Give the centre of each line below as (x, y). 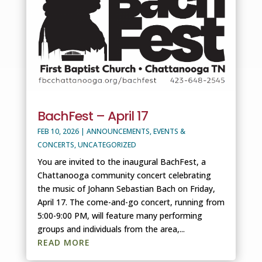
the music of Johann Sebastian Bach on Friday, (126, 188)
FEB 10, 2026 (58, 131)
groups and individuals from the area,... (111, 229)
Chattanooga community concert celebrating (124, 175)
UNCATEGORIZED (107, 144)
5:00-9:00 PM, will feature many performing (120, 215)
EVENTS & (169, 131)
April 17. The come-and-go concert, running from (131, 202)
